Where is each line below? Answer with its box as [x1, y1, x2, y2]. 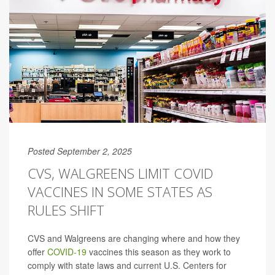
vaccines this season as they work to [87, 246, 231, 258]
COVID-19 [47, 246, 87, 258]
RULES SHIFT [28, 201, 104, 220]
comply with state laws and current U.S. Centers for [28, 259, 227, 272]
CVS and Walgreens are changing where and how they [28, 232, 240, 245]
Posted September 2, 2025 [28, 145, 132, 158]
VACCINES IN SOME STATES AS [28, 182, 212, 201]
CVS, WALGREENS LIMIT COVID [28, 164, 213, 183]
